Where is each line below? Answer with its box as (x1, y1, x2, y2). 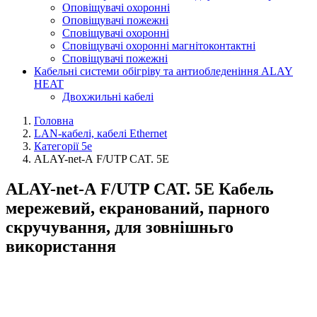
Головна (34, 115, 74, 127)
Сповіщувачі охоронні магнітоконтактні (62, 40, 255, 52)
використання (6, 236, 116, 255)
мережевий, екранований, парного (6, 198, 270, 217)
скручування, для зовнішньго (6, 217, 234, 236)
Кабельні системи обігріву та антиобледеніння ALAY (34, 65, 293, 77)
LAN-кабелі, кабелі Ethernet (34, 127, 167, 139)
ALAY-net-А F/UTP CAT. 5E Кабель (6, 179, 274, 198)
